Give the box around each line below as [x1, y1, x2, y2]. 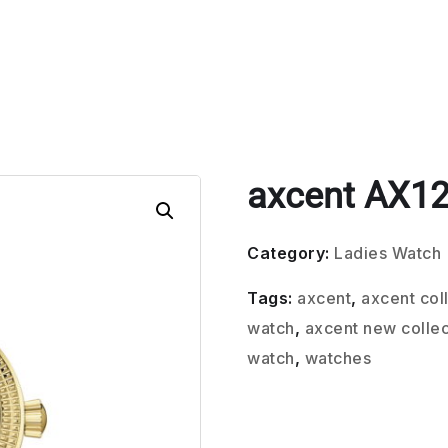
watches [304, 348, 372, 368]
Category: [247, 243, 335, 263]
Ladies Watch [334, 243, 442, 263]
